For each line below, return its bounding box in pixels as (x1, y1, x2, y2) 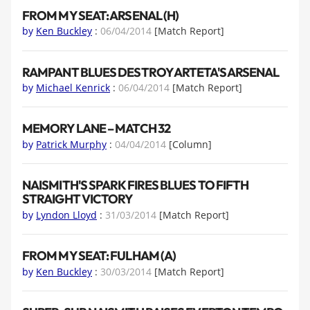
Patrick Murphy (36, 137, 107, 151)
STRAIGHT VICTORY (22, 191, 134, 208)
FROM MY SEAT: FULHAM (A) (22, 248, 176, 264)
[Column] (169, 137, 212, 151)
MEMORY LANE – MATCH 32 (22, 120, 170, 137)
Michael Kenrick (36, 80, 110, 94)
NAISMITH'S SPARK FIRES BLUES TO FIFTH (22, 177, 249, 194)
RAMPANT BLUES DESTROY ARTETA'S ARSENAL (22, 64, 280, 80)
